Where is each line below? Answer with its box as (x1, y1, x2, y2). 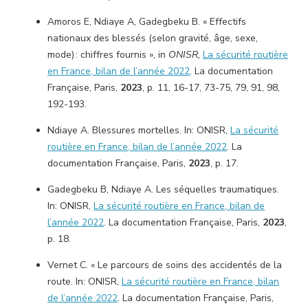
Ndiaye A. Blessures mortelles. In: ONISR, (47, 124, 230, 137)
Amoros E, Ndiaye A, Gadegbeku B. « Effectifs (47, 15, 246, 28)
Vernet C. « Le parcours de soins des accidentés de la (47, 258, 282, 272)
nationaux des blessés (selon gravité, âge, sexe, (47, 32, 258, 45)
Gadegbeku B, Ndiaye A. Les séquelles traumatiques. (47, 183, 279, 196)
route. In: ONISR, (47, 275, 122, 288)
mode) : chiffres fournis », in (47, 48, 168, 61)
